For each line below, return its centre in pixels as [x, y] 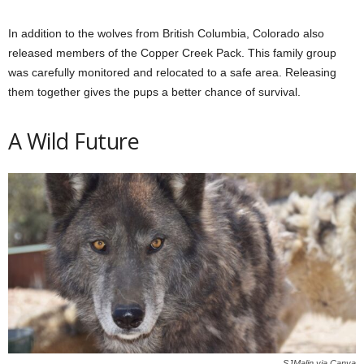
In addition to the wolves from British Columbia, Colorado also [166, 33]
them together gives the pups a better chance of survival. [154, 91]
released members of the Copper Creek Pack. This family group [172, 52]
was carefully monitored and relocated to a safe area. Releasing [172, 72]
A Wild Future [74, 141]
